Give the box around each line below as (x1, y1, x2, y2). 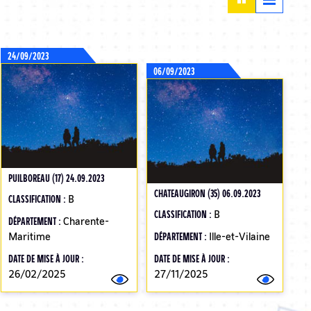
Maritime (8, 229, 51, 243)
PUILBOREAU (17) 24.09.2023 (8, 171, 105, 185)
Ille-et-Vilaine (208, 229, 270, 243)
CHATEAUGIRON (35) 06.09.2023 (153, 186, 260, 200)
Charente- (63, 214, 110, 228)
